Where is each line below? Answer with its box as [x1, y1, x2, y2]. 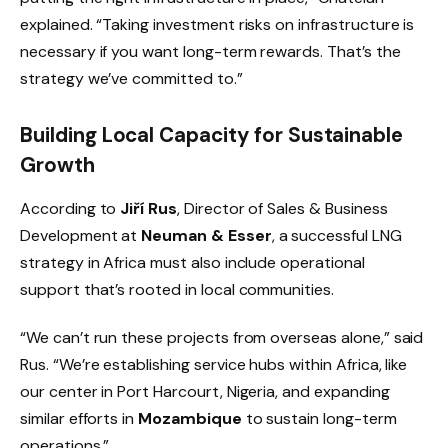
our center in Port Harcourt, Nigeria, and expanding [20, 380, 390, 402]
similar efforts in [20, 407, 139, 429]
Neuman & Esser [141, 225, 272, 247]
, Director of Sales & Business [177, 198, 388, 220]
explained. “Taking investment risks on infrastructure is [20, 13, 415, 35]
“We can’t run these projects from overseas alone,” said [20, 326, 424, 348]
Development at [20, 225, 142, 247]
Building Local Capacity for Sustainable [20, 121, 404, 148]
